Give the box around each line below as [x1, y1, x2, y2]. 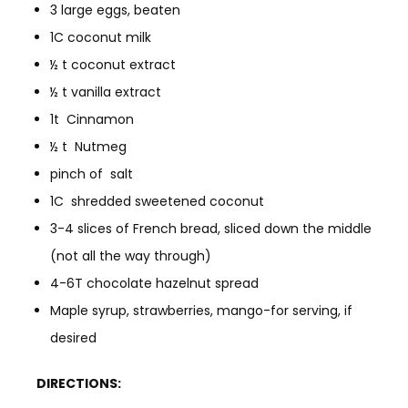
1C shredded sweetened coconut [50, 191, 264, 210]
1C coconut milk [50, 27, 151, 46]
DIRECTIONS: [36, 373, 121, 393]
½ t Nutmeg [50, 137, 127, 156]
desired [50, 328, 97, 347]
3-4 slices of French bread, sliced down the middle [50, 219, 372, 238]
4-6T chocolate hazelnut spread [50, 273, 259, 292]
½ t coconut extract [50, 55, 176, 74]
